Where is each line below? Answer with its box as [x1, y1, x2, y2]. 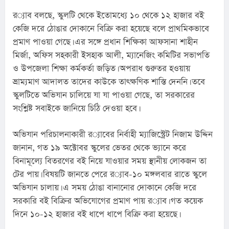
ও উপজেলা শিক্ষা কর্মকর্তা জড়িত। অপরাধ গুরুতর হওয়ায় [13, 62, 190, 75]
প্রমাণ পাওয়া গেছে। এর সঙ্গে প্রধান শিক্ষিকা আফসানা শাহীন [13, 36, 198, 48]
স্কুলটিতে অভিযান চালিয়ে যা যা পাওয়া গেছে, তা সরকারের [13, 89, 195, 101]
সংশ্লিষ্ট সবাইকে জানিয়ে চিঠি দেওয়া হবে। [13, 102, 139, 114]
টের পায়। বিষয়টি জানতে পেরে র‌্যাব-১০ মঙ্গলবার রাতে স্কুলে [13, 168, 114, 180]
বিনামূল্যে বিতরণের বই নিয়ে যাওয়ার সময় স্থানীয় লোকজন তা [13, 155, 207, 167]
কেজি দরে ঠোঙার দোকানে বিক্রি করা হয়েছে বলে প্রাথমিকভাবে [13, 22, 209, 35]
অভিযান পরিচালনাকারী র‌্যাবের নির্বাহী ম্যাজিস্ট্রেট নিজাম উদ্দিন [13, 128, 93, 141]
